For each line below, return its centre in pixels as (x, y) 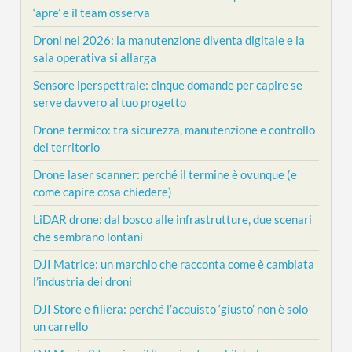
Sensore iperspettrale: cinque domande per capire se (168, 84)
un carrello (61, 326)
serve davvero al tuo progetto (110, 102)
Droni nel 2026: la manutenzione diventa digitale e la (169, 40)
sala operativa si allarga (95, 57)
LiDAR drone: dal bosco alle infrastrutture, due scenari (173, 219)
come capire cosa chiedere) (103, 191)
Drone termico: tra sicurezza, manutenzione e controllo (174, 129)
